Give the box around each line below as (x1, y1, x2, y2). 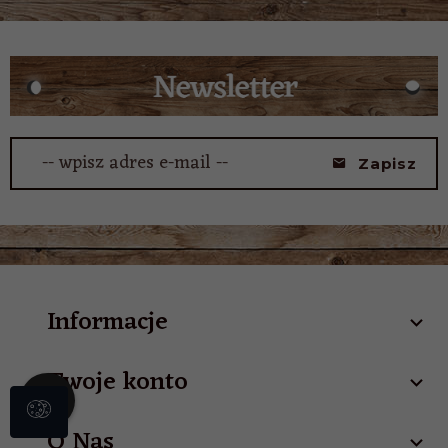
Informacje (47, 300, 168, 346)
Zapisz (358, 153, 417, 173)
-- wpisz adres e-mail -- (41, 147, 228, 180)
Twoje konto (47, 360, 188, 406)
